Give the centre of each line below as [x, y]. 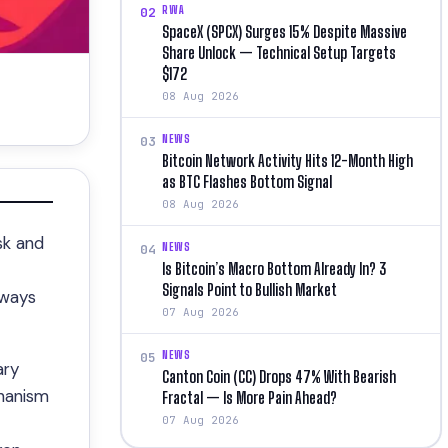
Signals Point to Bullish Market [249, 289]
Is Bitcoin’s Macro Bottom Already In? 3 [274, 268]
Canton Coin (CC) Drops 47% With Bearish [279, 376]
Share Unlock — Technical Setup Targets [279, 52]
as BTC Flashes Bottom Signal [247, 181]
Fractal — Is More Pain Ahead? [249, 397]
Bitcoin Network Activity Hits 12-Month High [287, 160]
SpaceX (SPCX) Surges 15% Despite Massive [284, 31]
